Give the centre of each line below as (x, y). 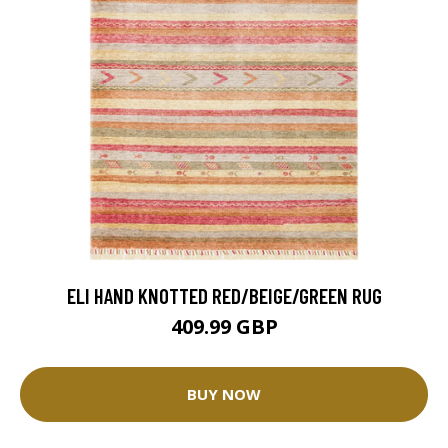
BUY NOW (224, 394)
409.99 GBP (224, 326)
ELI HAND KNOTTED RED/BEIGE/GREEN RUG (224, 295)
